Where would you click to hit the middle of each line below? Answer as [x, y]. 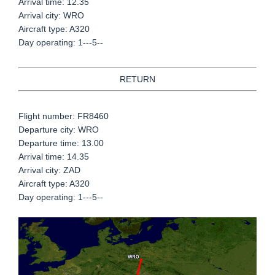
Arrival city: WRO [51, 16]
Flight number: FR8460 [64, 116]
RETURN [137, 79]
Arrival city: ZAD [49, 170]
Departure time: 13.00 [61, 143]
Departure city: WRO [59, 130]
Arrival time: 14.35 [54, 157]
